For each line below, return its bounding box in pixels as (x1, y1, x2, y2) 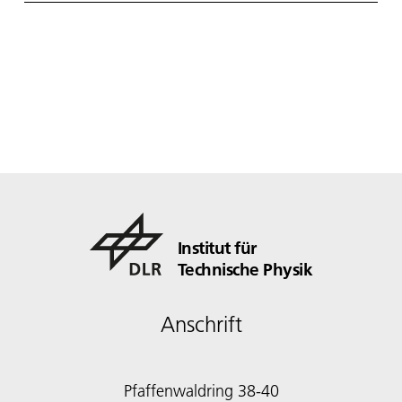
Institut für (177, 236, 257, 258)
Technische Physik (177, 258, 313, 280)
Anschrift (160, 310, 242, 337)
